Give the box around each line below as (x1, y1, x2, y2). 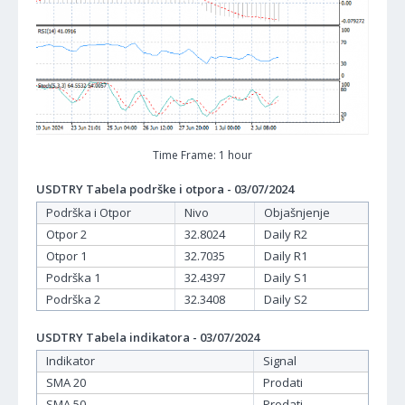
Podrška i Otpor (46, 204, 131, 221)
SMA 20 (46, 374, 86, 391)
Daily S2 (264, 291, 307, 308)
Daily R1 (264, 248, 307, 265)
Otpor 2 (46, 226, 87, 243)
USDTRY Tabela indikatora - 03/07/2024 (36, 329, 259, 346)
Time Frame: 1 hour (153, 147, 252, 164)
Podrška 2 (46, 291, 100, 308)
